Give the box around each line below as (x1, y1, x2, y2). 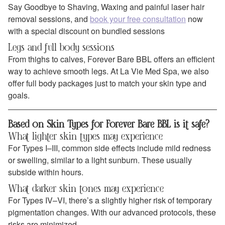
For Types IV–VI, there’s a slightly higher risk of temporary (8, 194, 212, 206)
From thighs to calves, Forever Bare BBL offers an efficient (8, 53, 214, 65)
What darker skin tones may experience (8, 182, 164, 195)
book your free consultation (90, 13, 186, 25)
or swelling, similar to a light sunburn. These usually (8, 154, 192, 166)
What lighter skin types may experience (8, 130, 163, 143)
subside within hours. (8, 166, 83, 178)
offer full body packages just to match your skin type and (8, 77, 206, 89)
